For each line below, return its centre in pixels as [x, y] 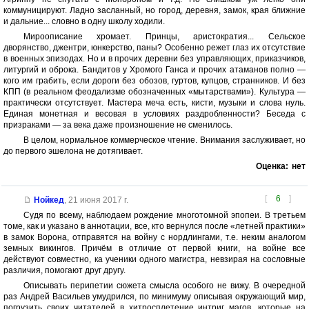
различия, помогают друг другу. [64, 270]
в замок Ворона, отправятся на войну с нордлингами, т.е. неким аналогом [154, 237]
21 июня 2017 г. [98, 200]
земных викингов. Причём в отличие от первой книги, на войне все [154, 248]
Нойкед [49, 200]
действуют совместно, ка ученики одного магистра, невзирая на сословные [154, 259]
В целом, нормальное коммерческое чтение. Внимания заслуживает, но [164, 140]
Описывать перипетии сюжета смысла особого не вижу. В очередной [164, 285]
